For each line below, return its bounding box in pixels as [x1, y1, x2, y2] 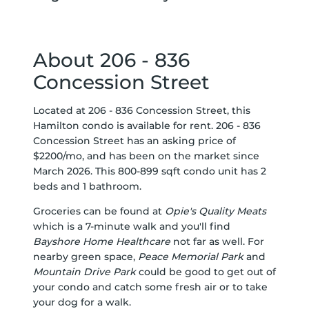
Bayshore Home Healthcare [33, 235, 170, 248]
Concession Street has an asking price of [33, 134, 236, 148]
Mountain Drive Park [33, 266, 136, 279]
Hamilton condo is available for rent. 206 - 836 [33, 119, 261, 132]
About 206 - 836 [33, 48, 190, 72]
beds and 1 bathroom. [33, 180, 141, 193]
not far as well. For [170, 235, 264, 248]
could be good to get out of [136, 266, 276, 279]
